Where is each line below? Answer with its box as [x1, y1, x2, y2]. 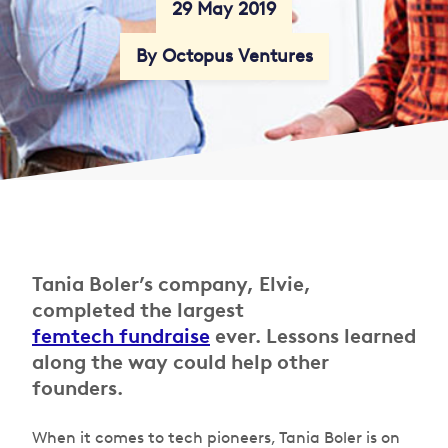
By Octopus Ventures [135, 45, 313, 67]
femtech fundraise [32, 324, 210, 348]
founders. [32, 376, 123, 400]
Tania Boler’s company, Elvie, [32, 272, 311, 296]
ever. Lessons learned [210, 324, 416, 348]
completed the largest [32, 298, 244, 322]
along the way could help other [32, 350, 329, 374]
